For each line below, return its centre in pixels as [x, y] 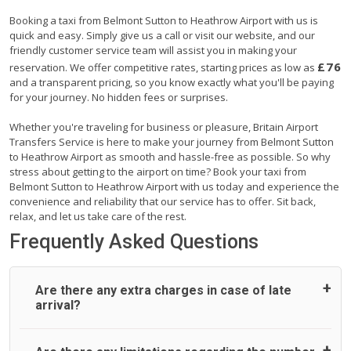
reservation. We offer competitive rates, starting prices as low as [163, 67]
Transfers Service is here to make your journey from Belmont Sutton [172, 141]
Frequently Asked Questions [134, 241]
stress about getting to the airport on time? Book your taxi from [158, 171]
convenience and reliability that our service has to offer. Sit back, [163, 201]
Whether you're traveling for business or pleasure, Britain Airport [164, 127]
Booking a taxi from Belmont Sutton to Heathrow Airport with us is [164, 20]
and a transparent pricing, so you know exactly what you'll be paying [172, 82]
